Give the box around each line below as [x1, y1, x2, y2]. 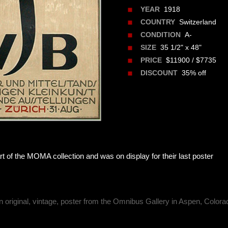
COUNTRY [140, 18, 176, 26]
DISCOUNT [140, 69, 178, 77]
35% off [178, 69, 207, 77]
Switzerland [175, 18, 217, 26]
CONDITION [140, 31, 181, 39]
